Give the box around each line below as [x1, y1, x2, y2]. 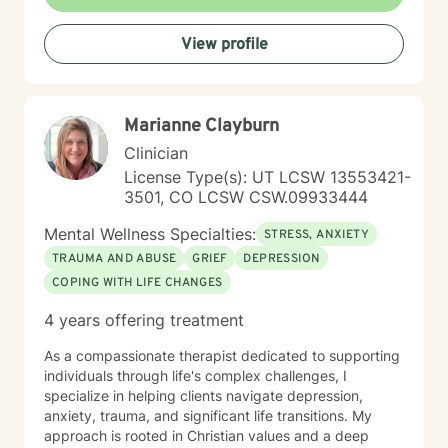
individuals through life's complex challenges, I [44, 367, 347, 384]
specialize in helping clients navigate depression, [44, 387, 363, 404]
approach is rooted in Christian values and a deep [44, 427, 369, 444]
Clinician [124, 143, 188, 163]
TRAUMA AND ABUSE [52, 251, 177, 267]
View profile [180, 35, 268, 55]
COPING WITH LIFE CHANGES [52, 275, 223, 291]
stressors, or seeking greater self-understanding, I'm [44, 17, 386, 34]
